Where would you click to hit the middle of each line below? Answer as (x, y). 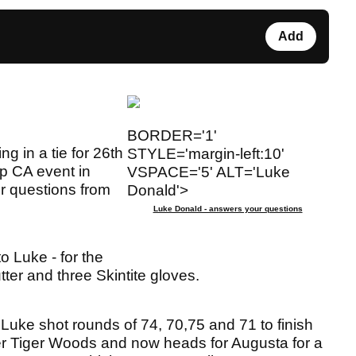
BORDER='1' (172, 136)
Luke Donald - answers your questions (228, 209)
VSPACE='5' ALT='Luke (209, 172)
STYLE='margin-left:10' (206, 154)
